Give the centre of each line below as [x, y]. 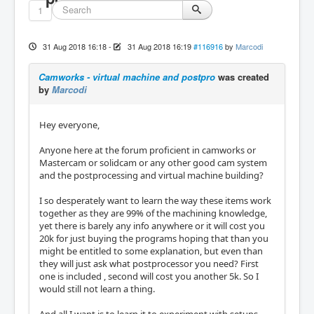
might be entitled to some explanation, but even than [151, 251]
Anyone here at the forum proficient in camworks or [148, 150]
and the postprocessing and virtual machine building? [151, 175]
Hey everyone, [69, 125]
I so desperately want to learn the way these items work [155, 200]
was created [242, 77]
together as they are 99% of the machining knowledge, [153, 213]
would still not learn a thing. [97, 289]
